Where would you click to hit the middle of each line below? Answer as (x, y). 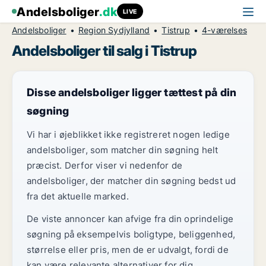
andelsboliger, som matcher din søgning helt (123, 150)
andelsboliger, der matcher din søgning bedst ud (132, 181)
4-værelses (225, 30)
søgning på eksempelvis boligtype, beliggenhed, (131, 234)
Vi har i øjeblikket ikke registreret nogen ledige (128, 134)
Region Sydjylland (114, 30)
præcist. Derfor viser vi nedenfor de (105, 165)
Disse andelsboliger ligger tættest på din (132, 92)
